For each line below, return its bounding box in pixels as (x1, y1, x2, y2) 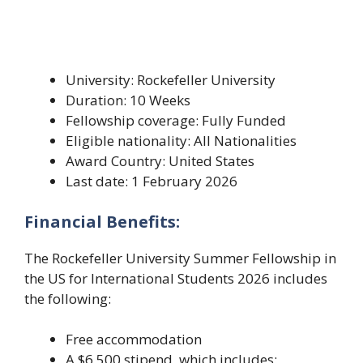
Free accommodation (66, 330, 202, 349)
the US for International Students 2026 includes (24, 268, 327, 288)
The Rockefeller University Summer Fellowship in (24, 248, 336, 267)
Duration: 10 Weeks (66, 91, 190, 110)
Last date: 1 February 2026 (66, 172, 237, 191)
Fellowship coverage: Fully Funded (66, 111, 286, 130)
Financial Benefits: (24, 210, 180, 233)
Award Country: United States (66, 152, 254, 171)
